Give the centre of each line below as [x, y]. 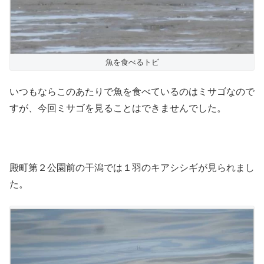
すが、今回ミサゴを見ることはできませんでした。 [118, 108]
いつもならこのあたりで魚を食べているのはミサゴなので [132, 91]
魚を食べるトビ [132, 62]
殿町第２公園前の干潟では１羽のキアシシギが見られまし [132, 167]
